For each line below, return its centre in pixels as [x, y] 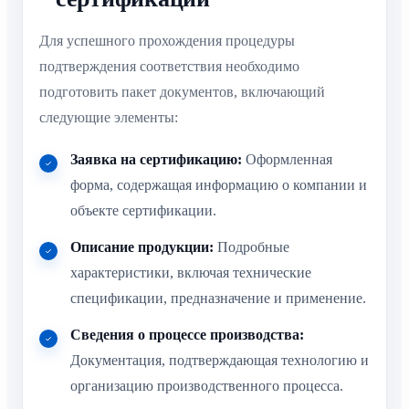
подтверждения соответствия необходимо [169, 66]
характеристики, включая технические [191, 273]
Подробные [252, 247]
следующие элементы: [109, 117]
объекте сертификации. [143, 211]
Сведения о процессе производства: [187, 335]
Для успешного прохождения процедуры [167, 40]
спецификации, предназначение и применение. [218, 299]
